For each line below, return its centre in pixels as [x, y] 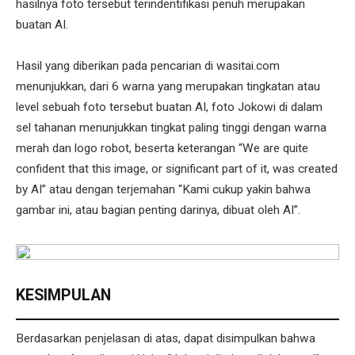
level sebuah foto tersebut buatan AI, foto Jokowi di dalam [169, 107]
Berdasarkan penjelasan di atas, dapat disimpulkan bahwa [166, 338]
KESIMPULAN [63, 296]
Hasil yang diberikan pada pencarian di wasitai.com [148, 66]
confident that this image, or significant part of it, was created [177, 169]
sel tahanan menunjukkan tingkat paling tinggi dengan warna [171, 128]
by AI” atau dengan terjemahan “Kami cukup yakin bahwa [163, 190]
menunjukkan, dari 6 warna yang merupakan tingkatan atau [168, 87]
